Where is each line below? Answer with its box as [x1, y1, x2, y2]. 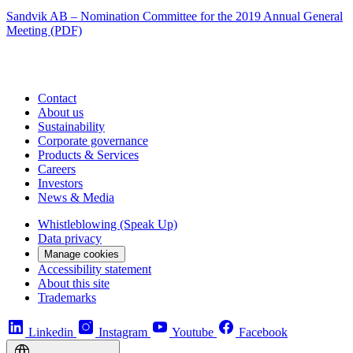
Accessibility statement [38, 262, 151, 277]
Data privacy [38, 232, 102, 246]
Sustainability [38, 120, 105, 134]
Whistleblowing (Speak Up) [38, 217, 177, 232]
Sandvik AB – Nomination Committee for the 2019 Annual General [6, 9, 343, 24]
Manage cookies [44, 248, 119, 261]
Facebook [239, 325, 288, 340]
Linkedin [28, 325, 73, 340]
